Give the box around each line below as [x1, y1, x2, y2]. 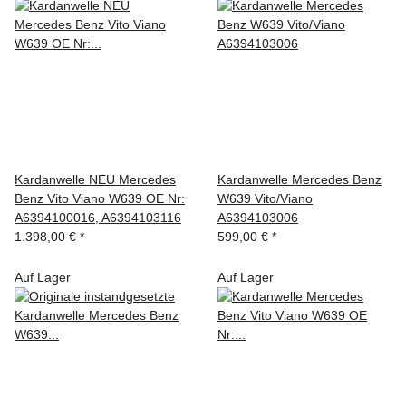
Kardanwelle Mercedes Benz [217, 171, 382, 187]
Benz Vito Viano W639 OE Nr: [14, 190, 185, 206]
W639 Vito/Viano [217, 190, 313, 206]
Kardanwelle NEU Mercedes [14, 171, 176, 187]
